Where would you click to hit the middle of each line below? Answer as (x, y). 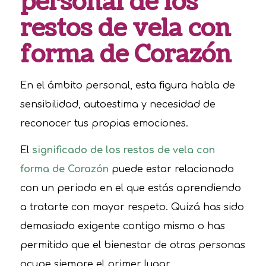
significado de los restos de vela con (123, 151)
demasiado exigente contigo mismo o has (122, 227)
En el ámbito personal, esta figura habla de (127, 85)
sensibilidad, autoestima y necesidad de (118, 104)
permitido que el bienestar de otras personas (132, 246)
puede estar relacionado (171, 170)
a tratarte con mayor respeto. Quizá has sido (132, 208)
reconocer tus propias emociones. (104, 123)
